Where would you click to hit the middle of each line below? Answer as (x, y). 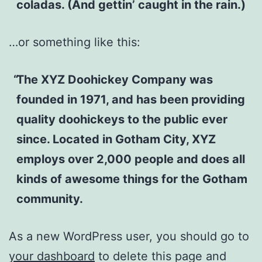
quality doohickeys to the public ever (122, 119)
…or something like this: (75, 42)
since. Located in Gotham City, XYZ (116, 139)
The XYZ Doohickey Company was (114, 79)
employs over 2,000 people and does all (130, 159)
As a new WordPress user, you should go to (129, 236)
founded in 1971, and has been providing (130, 99)
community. (49, 199)
